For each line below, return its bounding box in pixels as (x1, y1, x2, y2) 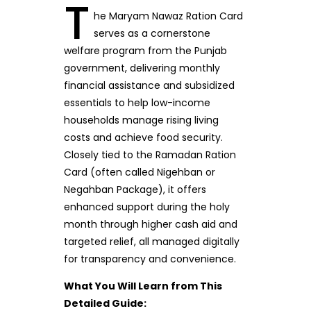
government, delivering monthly (63, 61, 220, 75)
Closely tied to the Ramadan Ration (63, 148, 236, 162)
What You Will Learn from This (63, 279, 222, 293)
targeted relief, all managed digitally (63, 235, 239, 249)
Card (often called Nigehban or (63, 165, 215, 179)
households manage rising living (63, 113, 219, 127)
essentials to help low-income (63, 96, 210, 110)
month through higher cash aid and (63, 217, 237, 231)
